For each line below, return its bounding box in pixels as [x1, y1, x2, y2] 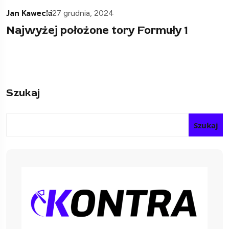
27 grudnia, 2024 [52, 8, 114, 18]
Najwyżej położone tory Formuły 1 [6, 23, 188, 38]
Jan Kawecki [6, 7, 52, 19]
